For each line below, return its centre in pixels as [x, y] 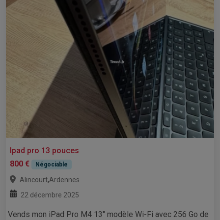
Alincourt [34, 180]
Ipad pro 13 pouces [44, 151]
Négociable [51, 165]
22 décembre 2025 [50, 195]
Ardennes [64, 180]
